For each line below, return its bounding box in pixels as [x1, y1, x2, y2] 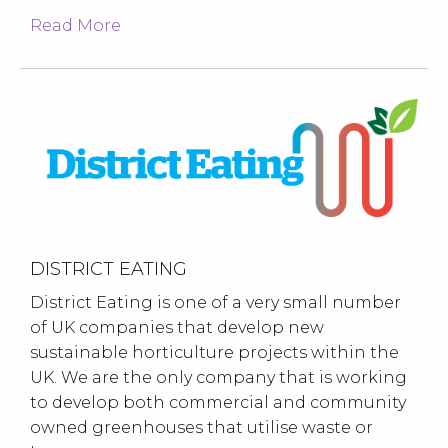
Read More [30, 16, 121, 36]
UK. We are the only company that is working [30, 368, 407, 388]
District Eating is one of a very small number [30, 293, 401, 313]
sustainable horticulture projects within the [30, 343, 399, 363]
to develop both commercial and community [30, 393, 406, 413]
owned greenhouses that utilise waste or [30, 418, 373, 438]
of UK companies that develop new [30, 318, 324, 338]
